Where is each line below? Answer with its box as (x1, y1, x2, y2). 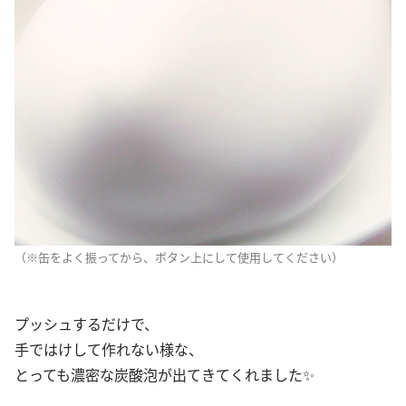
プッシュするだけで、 (14, 313, 159, 334)
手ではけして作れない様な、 (14, 338, 203, 360)
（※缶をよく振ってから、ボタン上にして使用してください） (14, 248, 343, 266)
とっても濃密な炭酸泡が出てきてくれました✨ (14, 363, 314, 385)
